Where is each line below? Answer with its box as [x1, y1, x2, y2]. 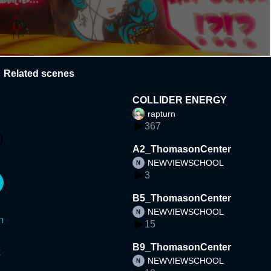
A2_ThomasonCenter [132, 143, 232, 154]
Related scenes [4, 68, 74, 79]
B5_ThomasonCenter [132, 192, 232, 203]
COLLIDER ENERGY [132, 94, 227, 105]
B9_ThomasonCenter [132, 241, 232, 252]
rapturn [148, 108, 176, 119]
